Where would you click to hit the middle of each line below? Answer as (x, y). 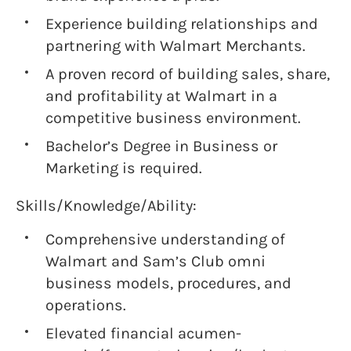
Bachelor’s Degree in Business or (161, 146)
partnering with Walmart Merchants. (175, 46)
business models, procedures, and (168, 283)
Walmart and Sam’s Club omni (156, 261)
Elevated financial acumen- (143, 333)
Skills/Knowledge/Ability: (106, 206)
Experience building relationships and (182, 24)
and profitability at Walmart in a (161, 96)
